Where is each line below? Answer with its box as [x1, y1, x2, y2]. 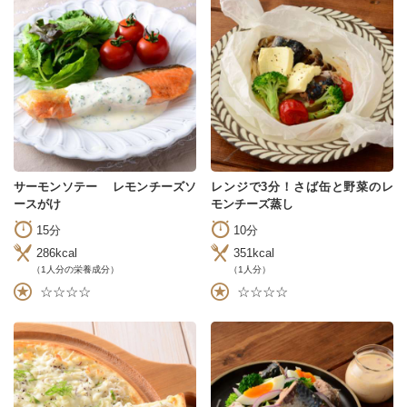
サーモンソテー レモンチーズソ [14, 179, 196, 194]
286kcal [36, 246, 77, 261]
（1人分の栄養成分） [32, 263, 119, 274]
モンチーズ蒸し [211, 196, 293, 211]
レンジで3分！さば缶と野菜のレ [211, 179, 393, 194]
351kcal [233, 246, 274, 261]
